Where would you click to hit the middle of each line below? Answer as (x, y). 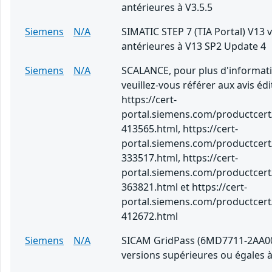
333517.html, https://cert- (180, 158)
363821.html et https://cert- (184, 187)
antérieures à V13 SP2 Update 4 (194, 46)
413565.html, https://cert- (180, 129)
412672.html (150, 216)
